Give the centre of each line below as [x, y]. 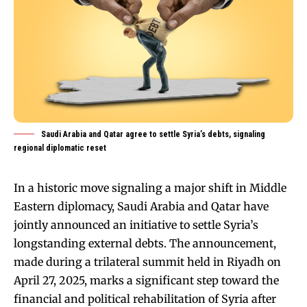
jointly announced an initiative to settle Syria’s [136, 224]
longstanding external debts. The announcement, [145, 243]
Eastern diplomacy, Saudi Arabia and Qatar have [141, 206]
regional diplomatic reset [60, 148]
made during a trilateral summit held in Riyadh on [147, 261]
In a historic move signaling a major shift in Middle [150, 187]
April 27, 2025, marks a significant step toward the [146, 280]
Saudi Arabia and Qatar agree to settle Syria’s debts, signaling [153, 134]
